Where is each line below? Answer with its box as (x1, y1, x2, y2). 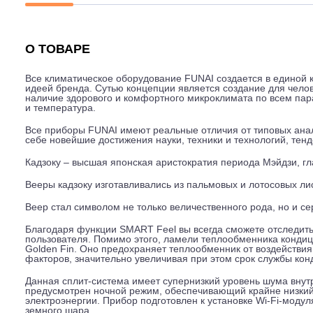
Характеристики (126, 43, 214, 56)
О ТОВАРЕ (27, 114, 100, 130)
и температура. (27, 181, 106, 194)
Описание (27, 43, 82, 56)
